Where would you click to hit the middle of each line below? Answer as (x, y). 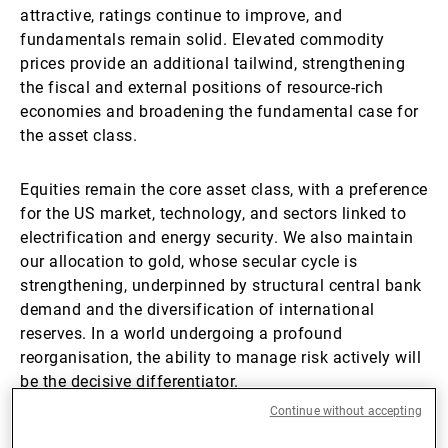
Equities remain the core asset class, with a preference (224, 189)
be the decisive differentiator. (129, 381)
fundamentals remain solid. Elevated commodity (202, 39)
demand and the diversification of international (197, 309)
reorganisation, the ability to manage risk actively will (220, 357)
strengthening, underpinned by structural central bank (221, 285)
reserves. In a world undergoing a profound (181, 333)
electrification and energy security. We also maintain (217, 237)
